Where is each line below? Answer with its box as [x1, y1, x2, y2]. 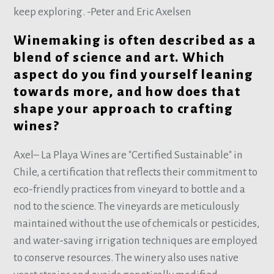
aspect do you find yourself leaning [13, 68, 253, 83]
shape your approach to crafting [13, 102, 233, 117]
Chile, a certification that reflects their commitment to [13, 166, 258, 179]
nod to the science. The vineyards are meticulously [13, 201, 240, 213]
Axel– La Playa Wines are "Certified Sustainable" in [13, 149, 243, 161]
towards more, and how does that [13, 85, 241, 100]
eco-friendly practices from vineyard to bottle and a [13, 183, 246, 196]
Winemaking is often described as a [13, 34, 256, 48]
